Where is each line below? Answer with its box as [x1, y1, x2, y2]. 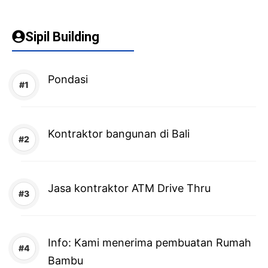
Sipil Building [25, 29, 99, 44]
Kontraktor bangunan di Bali [48, 127, 190, 140]
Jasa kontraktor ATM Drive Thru [48, 181, 211, 194]
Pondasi [48, 72, 88, 86]
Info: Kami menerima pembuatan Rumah [48, 236, 251, 249]
